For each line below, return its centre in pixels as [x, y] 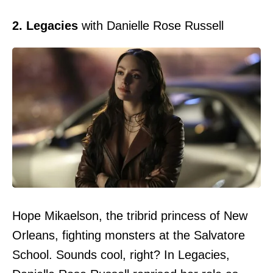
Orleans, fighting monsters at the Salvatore [129, 235]
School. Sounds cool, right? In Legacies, [121, 254]
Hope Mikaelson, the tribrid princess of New [130, 215]
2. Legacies [45, 26]
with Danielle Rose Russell [151, 26]
